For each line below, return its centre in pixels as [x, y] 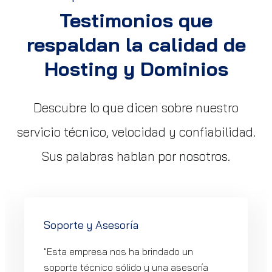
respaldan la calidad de [136, 44]
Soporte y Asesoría [91, 225]
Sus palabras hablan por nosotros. [136, 156]
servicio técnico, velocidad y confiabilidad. [136, 132]
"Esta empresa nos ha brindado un [118, 251]
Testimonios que [136, 20]
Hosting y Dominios [136, 69]
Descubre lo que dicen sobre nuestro [136, 107]
